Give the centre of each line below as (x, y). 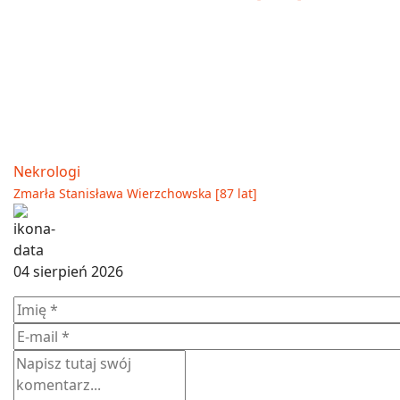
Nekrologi (47, 171)
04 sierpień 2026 (68, 271)
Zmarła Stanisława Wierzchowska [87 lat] (135, 193)
